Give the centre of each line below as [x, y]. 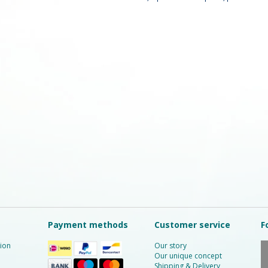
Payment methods [88, 225]
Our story [170, 246]
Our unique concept [188, 256]
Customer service [192, 225]
